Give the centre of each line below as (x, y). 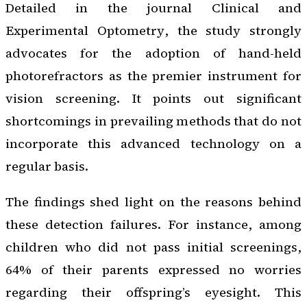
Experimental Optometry (85, 31)
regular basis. (47, 167)
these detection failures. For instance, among (153, 224)
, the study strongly (233, 31)
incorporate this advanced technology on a (153, 144)
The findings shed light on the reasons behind (153, 201)
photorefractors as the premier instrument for (153, 76)
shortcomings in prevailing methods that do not (153, 121)
